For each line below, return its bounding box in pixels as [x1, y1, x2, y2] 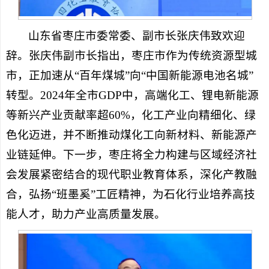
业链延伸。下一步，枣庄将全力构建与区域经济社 [5, 148, 257, 162]
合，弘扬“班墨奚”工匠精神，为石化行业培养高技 [5, 188, 255, 201]
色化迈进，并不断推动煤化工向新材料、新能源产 [5, 128, 257, 142]
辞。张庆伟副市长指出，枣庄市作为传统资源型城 [5, 49, 257, 62]
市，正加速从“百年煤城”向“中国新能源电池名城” [5, 69, 253, 82]
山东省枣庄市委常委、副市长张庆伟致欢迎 [28, 29, 246, 43]
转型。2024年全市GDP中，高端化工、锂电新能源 [5, 89, 259, 102]
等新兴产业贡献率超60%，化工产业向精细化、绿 [5, 109, 256, 122]
